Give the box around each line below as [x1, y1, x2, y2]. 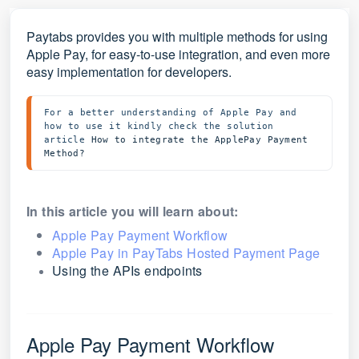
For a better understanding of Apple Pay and [44, 107, 297, 118]
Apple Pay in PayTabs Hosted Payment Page [52, 244, 320, 262]
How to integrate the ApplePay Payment [91, 134, 309, 145]
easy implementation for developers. [26, 63, 235, 81]
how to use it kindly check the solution [44, 120, 274, 131]
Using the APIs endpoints [52, 261, 203, 280]
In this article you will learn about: [26, 202, 239, 220]
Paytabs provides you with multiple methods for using [26, 27, 328, 46]
